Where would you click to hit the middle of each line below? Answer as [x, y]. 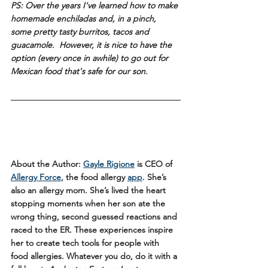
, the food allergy [94, 177]
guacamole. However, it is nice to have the [92, 45]
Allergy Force [36, 177]
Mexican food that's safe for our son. [79, 71]
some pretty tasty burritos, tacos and [81, 31]
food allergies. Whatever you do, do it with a [95, 256]
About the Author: [47, 164]
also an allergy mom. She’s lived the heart [89, 191]
